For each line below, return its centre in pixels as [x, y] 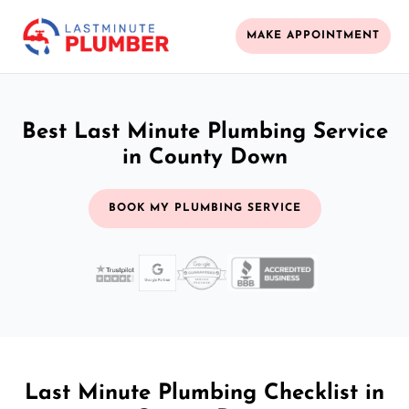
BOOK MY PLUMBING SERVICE [204, 208]
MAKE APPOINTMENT [313, 36]
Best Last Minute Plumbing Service [204, 132]
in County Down [204, 157]
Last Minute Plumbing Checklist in [204, 393]
